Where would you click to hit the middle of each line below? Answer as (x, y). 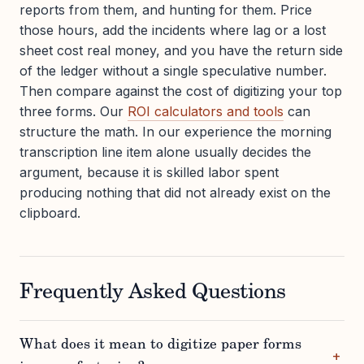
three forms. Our (74, 112)
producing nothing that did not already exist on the (175, 193)
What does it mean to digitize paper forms (160, 346)
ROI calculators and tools (206, 112)
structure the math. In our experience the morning (175, 132)
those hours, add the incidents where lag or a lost (173, 30)
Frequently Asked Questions (153, 294)
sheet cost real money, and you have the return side (181, 51)
